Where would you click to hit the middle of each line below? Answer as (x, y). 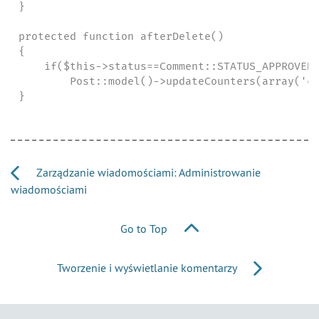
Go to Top (145, 229)
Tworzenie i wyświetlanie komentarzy (148, 268)
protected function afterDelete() (121, 36)
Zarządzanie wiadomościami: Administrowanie (147, 172)
